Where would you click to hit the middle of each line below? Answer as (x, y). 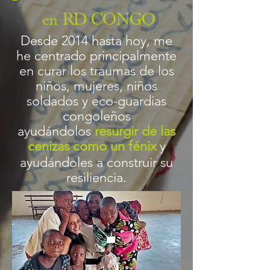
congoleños (96, 116)
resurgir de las (135, 131)
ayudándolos (56, 131)
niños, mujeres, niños (96, 86)
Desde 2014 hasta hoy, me (96, 41)
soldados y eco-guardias (96, 101)
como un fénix (115, 146)
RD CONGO (109, 20)
